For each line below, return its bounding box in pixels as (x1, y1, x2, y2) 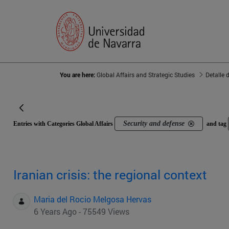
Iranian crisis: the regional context (13, 166, 207, 184)
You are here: (60, 71, 97, 79)
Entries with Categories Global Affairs (13, 120, 114, 128)
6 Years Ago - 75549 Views (34, 206, 129, 217)
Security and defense (123, 120, 185, 128)
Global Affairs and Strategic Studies (97, 71, 195, 79)
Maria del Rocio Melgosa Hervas (34, 194, 151, 205)
